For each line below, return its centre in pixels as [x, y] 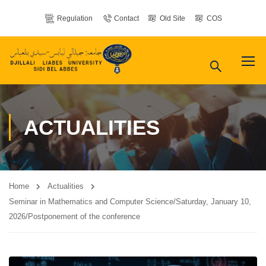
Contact [126, 18]
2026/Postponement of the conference [75, 216]
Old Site [173, 18]
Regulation [75, 18]
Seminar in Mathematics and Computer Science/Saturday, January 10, [130, 202]
